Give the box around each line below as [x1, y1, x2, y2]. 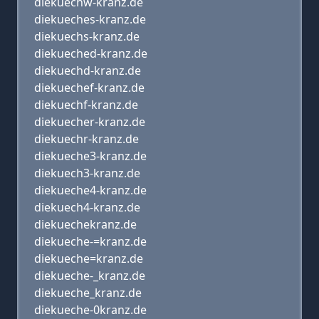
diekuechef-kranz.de [34, 80, 145, 95]
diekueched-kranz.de [34, 46, 147, 61]
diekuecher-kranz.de [34, 114, 145, 130]
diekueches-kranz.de [34, 11, 146, 27]
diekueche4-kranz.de [34, 182, 147, 198]
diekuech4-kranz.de [34, 199, 140, 215]
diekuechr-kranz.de [34, 131, 139, 147]
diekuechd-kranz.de [34, 63, 141, 78]
